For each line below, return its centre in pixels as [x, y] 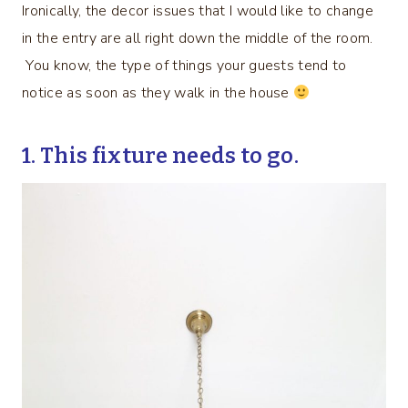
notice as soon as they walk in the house [158, 92]
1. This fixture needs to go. [160, 155]
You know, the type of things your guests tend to [184, 65]
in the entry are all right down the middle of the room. [198, 38]
